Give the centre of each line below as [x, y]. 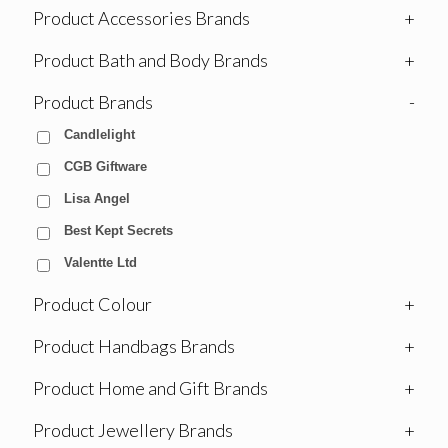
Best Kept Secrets [118, 230]
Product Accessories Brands [141, 18]
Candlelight [99, 134]
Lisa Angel [97, 198]
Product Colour [92, 304]
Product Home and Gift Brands [150, 388]
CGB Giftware [105, 166]
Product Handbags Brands [134, 346]
